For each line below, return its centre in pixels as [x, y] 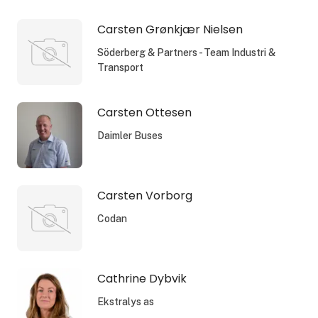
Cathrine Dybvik [142, 278]
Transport [120, 67]
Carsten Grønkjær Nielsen [170, 29]
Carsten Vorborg [144, 195]
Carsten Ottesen [144, 112]
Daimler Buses [130, 135]
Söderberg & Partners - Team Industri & [186, 52]
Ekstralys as [125, 301]
